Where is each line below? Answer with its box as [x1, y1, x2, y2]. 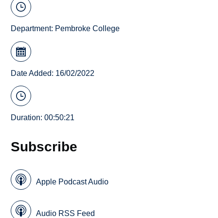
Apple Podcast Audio [36, 178, 109, 186]
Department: [11, 24, 55, 33]
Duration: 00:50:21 [11, 113, 75, 122]
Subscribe [11, 139, 78, 155]
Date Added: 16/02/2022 [11, 69, 95, 77]
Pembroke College [55, 24, 120, 33]
